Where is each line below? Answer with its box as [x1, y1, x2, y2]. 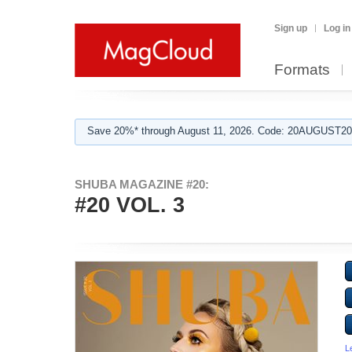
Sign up [274, 23, 307, 34]
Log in [324, 23, 350, 34]
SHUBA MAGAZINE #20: [75, 178, 209, 191]
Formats [274, 61, 330, 78]
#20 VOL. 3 [75, 193, 185, 217]
